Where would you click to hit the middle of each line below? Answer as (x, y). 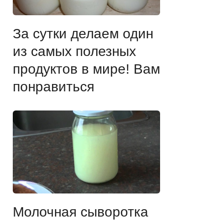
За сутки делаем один (83, 33)
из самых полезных (74, 51)
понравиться (54, 86)
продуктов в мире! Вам (86, 69)
